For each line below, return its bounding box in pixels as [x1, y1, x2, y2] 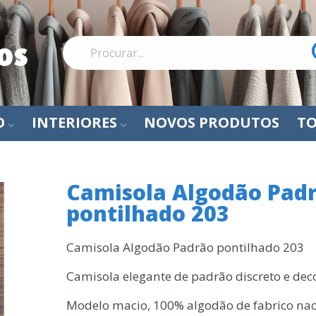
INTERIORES [32, 113, 117, 132]
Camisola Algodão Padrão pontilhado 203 [66, 239, 304, 255]
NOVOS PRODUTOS [144, 113, 279, 132]
